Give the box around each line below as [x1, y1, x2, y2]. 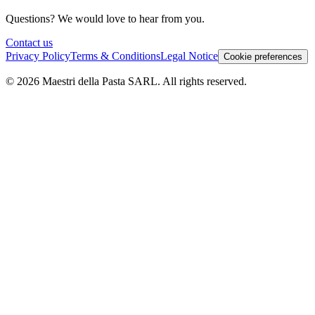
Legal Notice [160, 50, 218, 63]
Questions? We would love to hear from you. [6, 13, 205, 25]
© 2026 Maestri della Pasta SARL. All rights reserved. [6, 75, 247, 88]
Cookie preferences [224, 51, 302, 63]
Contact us [6, 37, 53, 49]
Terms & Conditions [70, 50, 160, 63]
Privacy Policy [6, 50, 70, 63]
